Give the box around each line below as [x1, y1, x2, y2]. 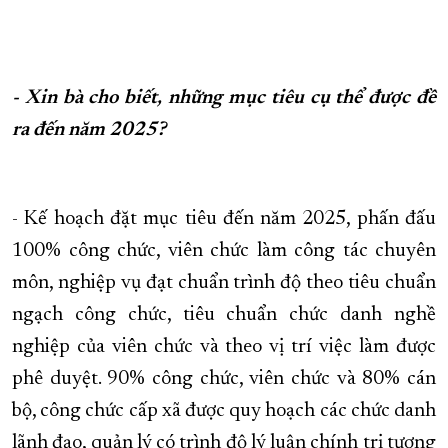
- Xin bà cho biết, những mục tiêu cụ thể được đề [12, 88, 436, 109]
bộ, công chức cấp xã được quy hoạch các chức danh [12, 401, 436, 422]
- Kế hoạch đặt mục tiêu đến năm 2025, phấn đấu [12, 209, 436, 230]
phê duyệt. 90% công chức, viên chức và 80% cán [12, 369, 436, 390]
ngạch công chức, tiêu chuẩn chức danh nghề [12, 305, 436, 326]
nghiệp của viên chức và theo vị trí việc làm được [12, 337, 436, 358]
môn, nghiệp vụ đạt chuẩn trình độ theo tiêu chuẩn [12, 273, 436, 294]
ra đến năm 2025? [12, 120, 166, 141]
